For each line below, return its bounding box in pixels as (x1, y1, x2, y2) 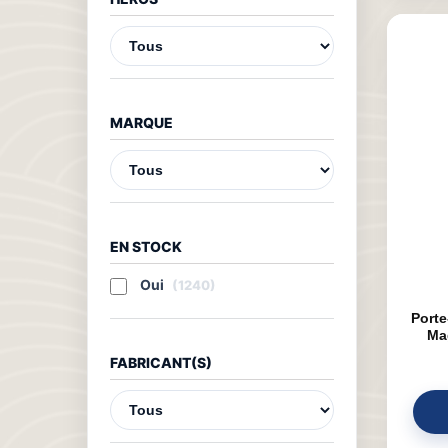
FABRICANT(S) (110, 354, 212, 371)
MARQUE (110, 114, 173, 131)
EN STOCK (110, 238, 182, 255)
